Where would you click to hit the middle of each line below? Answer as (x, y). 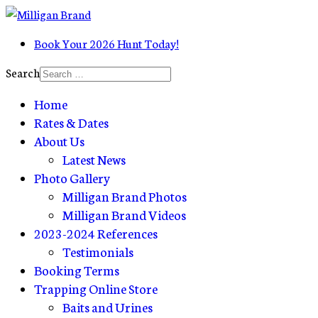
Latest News (94, 159)
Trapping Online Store (96, 288)
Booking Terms (77, 270)
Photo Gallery (72, 177)
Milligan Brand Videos (124, 214)
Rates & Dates (71, 122)
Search (23, 72)
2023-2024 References (96, 233)
